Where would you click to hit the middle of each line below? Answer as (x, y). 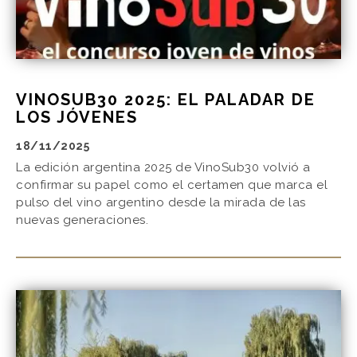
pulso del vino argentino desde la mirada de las (161, 203)
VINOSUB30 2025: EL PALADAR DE (166, 100)
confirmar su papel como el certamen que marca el (172, 185)
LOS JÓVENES (77, 118)
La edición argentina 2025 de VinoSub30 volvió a (163, 168)
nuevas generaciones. (82, 220)
